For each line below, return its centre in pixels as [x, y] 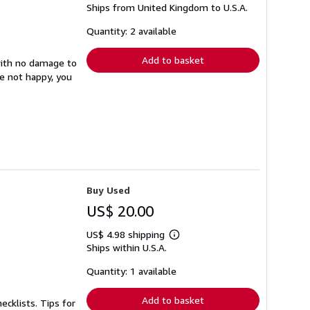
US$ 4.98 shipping [127, 235]
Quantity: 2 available [131, 30]
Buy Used [108, 190]
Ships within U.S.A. [127, 248]
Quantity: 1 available [131, 271]
